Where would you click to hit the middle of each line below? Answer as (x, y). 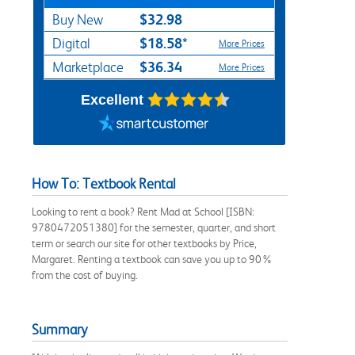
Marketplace (88, 67)
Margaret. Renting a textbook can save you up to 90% (152, 259)
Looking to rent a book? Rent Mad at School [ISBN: (143, 211)
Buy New (78, 19)
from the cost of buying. (85, 275)
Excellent (112, 99)
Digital (71, 43)
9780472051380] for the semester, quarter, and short (154, 227)
